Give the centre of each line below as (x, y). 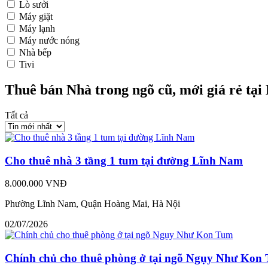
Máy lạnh (37, 28)
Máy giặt (36, 16)
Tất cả (16, 115)
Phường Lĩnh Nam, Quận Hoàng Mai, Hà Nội (92, 204)
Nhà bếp (35, 52)
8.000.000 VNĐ (36, 184)
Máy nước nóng (49, 40)
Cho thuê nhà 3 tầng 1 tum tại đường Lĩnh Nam (124, 160)
